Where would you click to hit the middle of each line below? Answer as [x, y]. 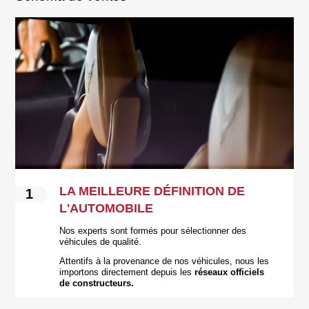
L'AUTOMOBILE [107, 208]
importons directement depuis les [127, 272]
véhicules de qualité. [101, 242]
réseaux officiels [230, 272]
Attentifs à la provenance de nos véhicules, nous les [165, 261]
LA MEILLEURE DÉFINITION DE [152, 191]
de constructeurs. [97, 283]
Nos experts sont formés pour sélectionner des [153, 231]
